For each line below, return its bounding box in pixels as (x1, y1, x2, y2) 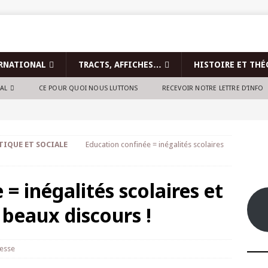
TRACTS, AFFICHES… (78, 60, 162, 69)
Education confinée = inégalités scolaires (86, 140, 224, 149)
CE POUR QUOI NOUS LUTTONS (38, 84, 138, 92)
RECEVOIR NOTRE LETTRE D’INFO (162, 84, 264, 92)
